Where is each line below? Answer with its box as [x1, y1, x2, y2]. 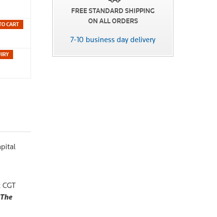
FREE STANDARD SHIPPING [71, 6, 155, 15]
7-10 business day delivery [70, 34, 155, 44]
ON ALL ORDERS [88, 16, 138, 25]
